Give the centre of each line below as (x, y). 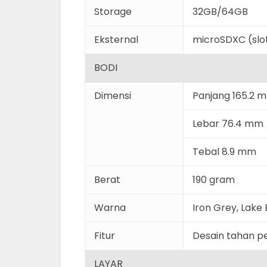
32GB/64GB (220, 12)
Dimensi (113, 96)
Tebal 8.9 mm (224, 152)
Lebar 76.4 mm (228, 124)
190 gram (214, 180)
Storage (113, 12)
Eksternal (116, 40)
